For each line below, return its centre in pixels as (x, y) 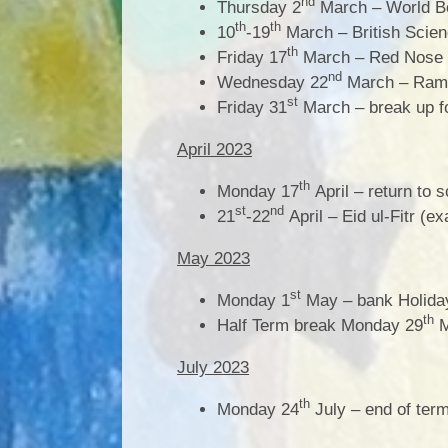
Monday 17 (258, 191)
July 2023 (213, 367)
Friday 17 (252, 57)
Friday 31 (252, 107)
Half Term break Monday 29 (320, 325)
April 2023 (214, 149)
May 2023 (213, 258)
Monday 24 (258, 409)
